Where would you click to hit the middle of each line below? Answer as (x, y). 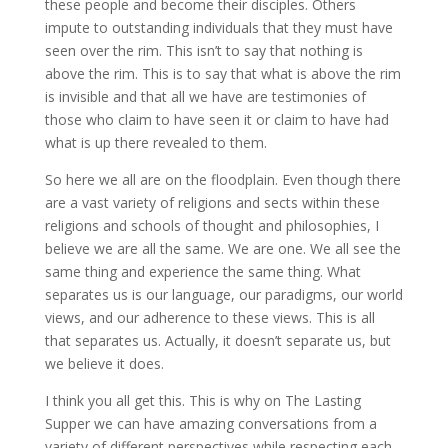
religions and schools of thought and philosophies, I (211, 225)
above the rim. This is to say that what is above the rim (222, 73)
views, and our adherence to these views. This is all (209, 317)
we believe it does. (104, 363)
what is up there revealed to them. (155, 142)
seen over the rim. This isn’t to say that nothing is (203, 50)
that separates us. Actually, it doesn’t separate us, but (217, 340)
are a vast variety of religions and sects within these (212, 202)
